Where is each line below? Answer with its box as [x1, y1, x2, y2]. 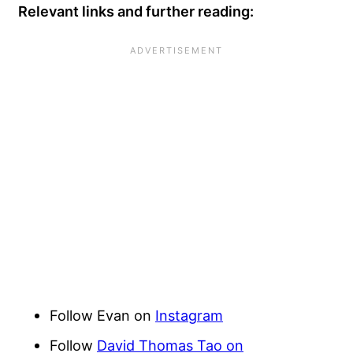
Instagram [155, 306, 223, 324]
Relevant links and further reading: [18, 2, 254, 20]
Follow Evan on [50, 306, 155, 324]
